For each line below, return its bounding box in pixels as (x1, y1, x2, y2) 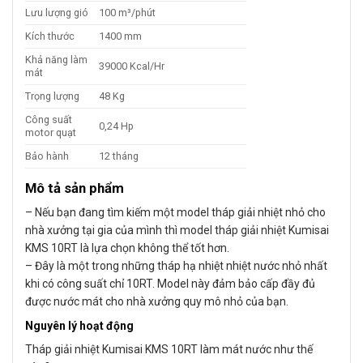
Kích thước (25, 29, 75, 42)
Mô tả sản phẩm (25, 179, 124, 196)
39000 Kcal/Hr (99, 59, 165, 72)
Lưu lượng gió (25, 6, 88, 19)
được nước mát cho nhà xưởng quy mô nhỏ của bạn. (25, 295, 288, 309)
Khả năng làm (25, 53, 88, 66)
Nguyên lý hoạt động (25, 319, 134, 333)
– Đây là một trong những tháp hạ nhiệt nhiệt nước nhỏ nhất (25, 259, 327, 273)
